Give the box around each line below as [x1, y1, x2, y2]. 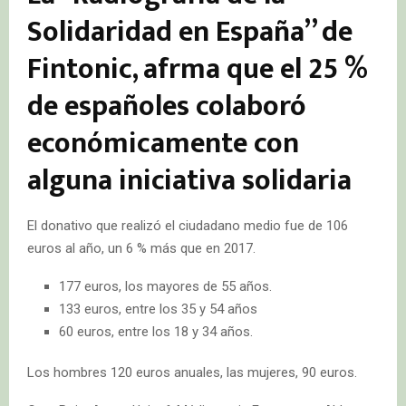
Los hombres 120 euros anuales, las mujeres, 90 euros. [27, 364, 357, 382]
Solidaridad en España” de [27, 8, 353, 57]
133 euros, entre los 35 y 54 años [59, 301, 257, 318]
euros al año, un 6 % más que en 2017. [27, 240, 256, 257]
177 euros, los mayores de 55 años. [59, 278, 272, 295]
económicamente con [27, 120, 299, 169]
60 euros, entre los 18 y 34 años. [59, 324, 253, 341]
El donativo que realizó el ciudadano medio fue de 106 [27, 217, 348, 235]
